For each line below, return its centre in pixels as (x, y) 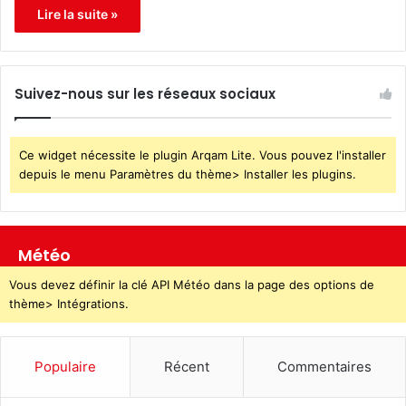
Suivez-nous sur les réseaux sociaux (145, 94)
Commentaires (324, 367)
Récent (187, 367)
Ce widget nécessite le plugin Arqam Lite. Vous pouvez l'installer (203, 155)
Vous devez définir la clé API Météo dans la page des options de (192, 285)
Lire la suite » (77, 14)
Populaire (65, 367)
